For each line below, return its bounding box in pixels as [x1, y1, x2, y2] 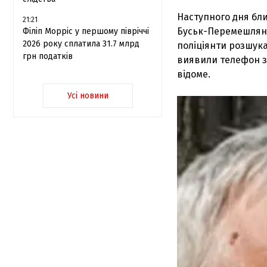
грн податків [23, 51, 73, 61]
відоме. [177, 69, 210, 80]
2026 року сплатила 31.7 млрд [23, 39, 139, 49]
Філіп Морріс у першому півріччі [23, 26, 149, 36]
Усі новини [67, 91, 108, 101]
